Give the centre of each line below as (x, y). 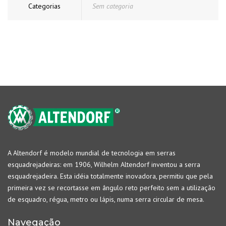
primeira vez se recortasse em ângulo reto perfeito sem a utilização (111, 187)
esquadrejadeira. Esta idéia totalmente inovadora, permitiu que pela (110, 176)
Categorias (44, 6)
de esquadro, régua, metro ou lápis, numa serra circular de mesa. (106, 199)
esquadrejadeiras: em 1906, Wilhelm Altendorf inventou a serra (104, 164)
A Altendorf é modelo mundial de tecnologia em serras (92, 153)
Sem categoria (113, 6)
